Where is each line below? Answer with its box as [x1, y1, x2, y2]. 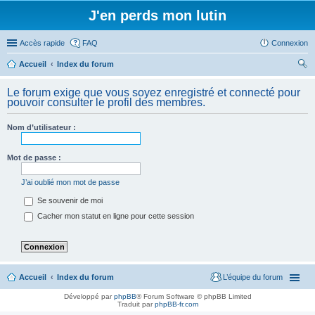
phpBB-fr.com [154, 300, 198, 309]
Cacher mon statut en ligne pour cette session [35, 212, 194, 221]
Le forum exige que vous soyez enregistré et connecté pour [7, 86, 300, 98]
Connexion [271, 39, 308, 47]
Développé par [63, 292, 114, 301]
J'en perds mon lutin [89, 8, 226, 23]
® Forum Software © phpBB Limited [136, 292, 252, 301]
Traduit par [117, 300, 155, 309]
